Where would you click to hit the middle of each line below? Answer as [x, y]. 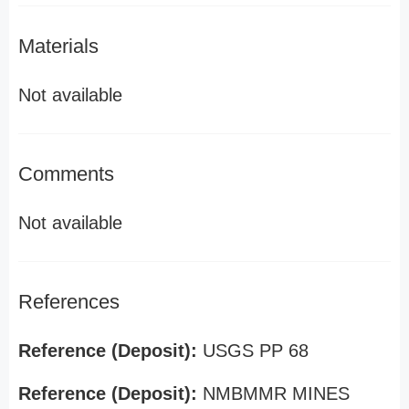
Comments [66, 174]
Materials [58, 46]
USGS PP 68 [256, 351]
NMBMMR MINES [276, 393]
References [69, 302]
